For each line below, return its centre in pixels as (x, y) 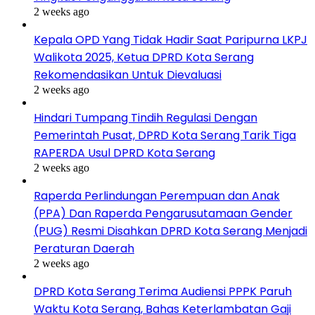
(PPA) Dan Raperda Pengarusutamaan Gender (163, 213)
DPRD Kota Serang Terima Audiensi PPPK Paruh (163, 291)
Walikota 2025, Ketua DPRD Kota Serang (144, 57)
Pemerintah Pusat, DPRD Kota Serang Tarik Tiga (165, 135)
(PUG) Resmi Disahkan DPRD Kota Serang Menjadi (171, 231)
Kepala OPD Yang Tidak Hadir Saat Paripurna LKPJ (171, 39)
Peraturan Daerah (84, 248)
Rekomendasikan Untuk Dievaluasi (128, 75)
